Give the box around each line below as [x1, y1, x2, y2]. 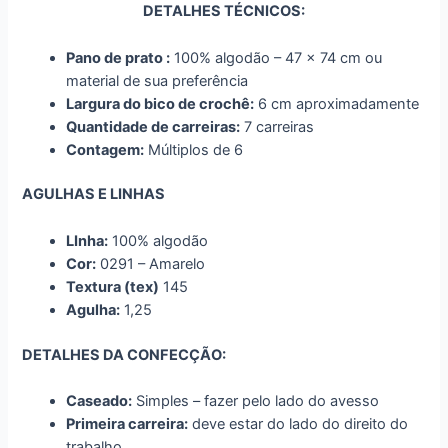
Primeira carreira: [66, 414, 189, 433]
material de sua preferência [66, 71, 249, 90]
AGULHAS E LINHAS [22, 185, 166, 204]
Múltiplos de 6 [144, 140, 244, 159]
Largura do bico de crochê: [66, 94, 255, 113]
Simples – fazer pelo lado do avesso [132, 391, 380, 410]
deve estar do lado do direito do [188, 414, 409, 433]
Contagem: [66, 140, 145, 159]
